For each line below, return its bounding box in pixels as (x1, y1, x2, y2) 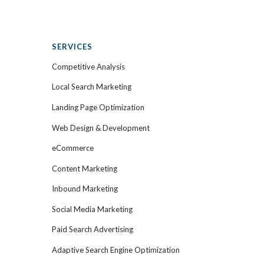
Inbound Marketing (52, 184, 118, 194)
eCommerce (52, 143, 94, 153)
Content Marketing (52, 163, 117, 173)
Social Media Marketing (52, 204, 133, 214)
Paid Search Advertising (52, 225, 133, 235)
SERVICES (52, 41, 93, 51)
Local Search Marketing (52, 82, 131, 92)
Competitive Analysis (52, 61, 125, 71)
